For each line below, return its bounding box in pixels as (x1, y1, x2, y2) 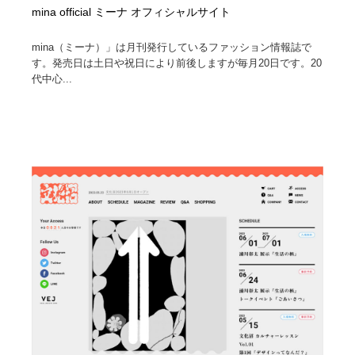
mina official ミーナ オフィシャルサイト (32, 6, 231, 18)
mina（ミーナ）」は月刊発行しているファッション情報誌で (32, 40, 312, 53)
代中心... (32, 72, 73, 85)
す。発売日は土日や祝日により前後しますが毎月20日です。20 (32, 56, 323, 69)
